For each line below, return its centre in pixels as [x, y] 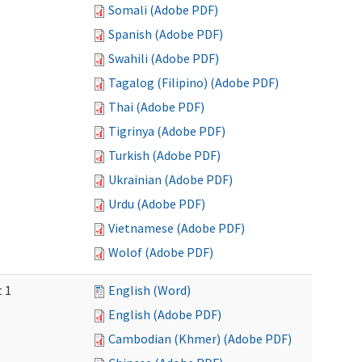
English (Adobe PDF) [165, 314]
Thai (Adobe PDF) [156, 107]
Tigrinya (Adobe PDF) [167, 131]
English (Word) [149, 290]
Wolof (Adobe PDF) [161, 252]
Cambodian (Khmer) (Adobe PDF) [200, 339]
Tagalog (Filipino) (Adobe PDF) [194, 82]
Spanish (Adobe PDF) [166, 34]
